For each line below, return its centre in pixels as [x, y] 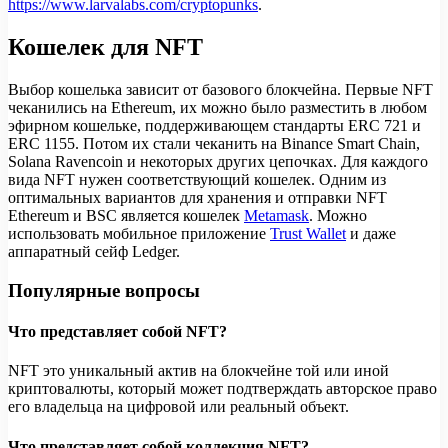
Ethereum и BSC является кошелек [126, 216]
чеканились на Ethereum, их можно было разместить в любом [217, 108]
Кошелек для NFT [105, 47]
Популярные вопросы [104, 290]
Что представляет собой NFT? [117, 332]
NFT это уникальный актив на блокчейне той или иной [198, 371]
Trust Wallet [308, 234]
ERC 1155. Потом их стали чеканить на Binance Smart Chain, [214, 144]
